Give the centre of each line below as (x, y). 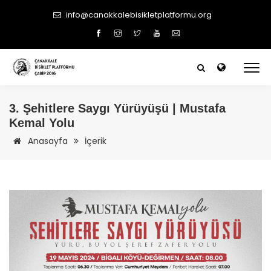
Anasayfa (47, 141)
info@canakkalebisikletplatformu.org (139, 15)
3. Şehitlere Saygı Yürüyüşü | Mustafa (117, 108)
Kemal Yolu (42, 123)
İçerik (96, 141)
